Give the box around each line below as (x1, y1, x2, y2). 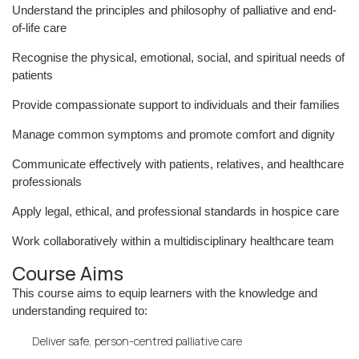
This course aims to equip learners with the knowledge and (12, 286, 317, 300)
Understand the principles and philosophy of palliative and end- (12, 3, 337, 17)
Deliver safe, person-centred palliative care (32, 333, 242, 349)
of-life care (12, 21, 67, 34)
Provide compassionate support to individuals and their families (12, 98, 340, 111)
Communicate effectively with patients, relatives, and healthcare (12, 157, 344, 171)
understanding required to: (12, 304, 147, 317)
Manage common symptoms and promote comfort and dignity (12, 127, 335, 141)
